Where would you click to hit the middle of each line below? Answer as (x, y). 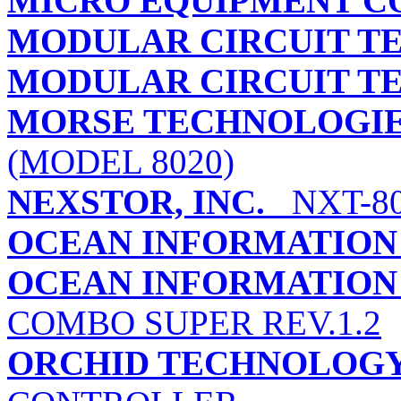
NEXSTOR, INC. (136, 202)
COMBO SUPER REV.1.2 (194, 323)
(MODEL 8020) (121, 162)
